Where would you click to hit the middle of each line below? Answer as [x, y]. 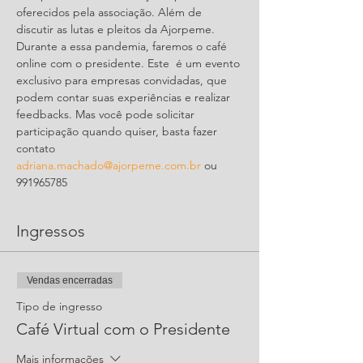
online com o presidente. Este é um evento [130, 63]
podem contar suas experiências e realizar [125, 97]
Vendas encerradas [70, 280]
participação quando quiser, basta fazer [118, 131]
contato [37, 148]
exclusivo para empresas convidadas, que [123, 80]
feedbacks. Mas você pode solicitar [107, 114]
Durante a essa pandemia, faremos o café [123, 46]
